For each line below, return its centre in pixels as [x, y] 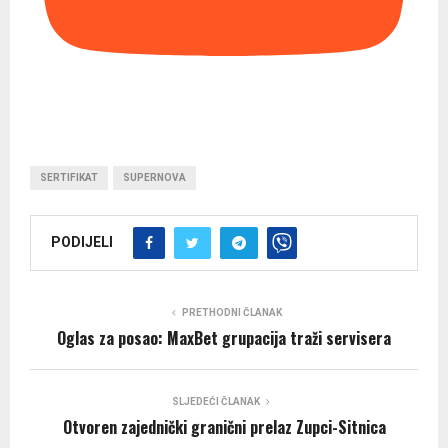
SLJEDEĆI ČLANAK [216, 402]
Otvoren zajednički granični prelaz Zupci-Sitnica [224, 427]
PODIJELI [82, 242]
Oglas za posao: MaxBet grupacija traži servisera [224, 338]
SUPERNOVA [154, 178]
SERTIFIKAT [69, 178]
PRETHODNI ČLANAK [232, 313]
